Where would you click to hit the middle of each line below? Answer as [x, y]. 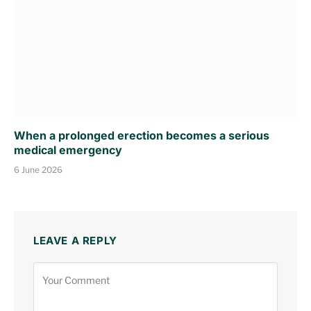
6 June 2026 [38, 170]
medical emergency [68, 150]
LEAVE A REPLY [75, 241]
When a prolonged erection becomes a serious [142, 136]
